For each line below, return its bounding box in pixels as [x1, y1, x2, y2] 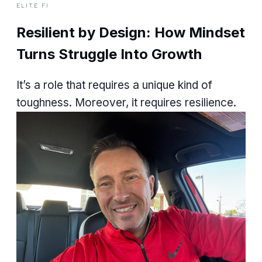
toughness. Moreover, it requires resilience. [16, 95, 236, 109]
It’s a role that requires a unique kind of [16, 78, 212, 92]
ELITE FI [16, 1, 49, 9]
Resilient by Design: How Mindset [16, 23, 245, 41]
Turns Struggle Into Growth [16, 45, 202, 63]
